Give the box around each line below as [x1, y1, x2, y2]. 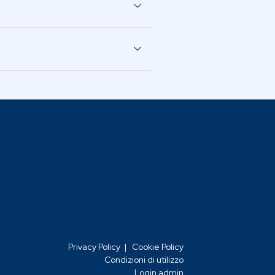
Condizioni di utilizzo [104, 254, 184, 265]
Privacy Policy [68, 241, 120, 252]
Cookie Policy [131, 241, 184, 252]
